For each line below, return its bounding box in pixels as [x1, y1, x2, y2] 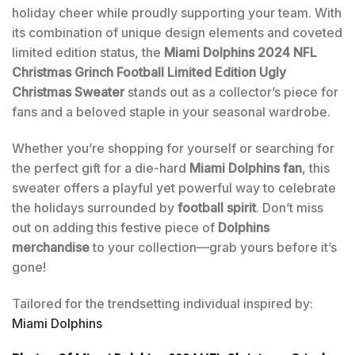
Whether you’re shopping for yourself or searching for [12, 140, 334, 157]
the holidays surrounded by [12, 200, 177, 216]
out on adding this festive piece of [12, 219, 218, 236]
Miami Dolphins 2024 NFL [164, 44, 317, 61]
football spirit [177, 200, 256, 216]
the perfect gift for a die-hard [12, 160, 189, 177]
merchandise [12, 239, 90, 256]
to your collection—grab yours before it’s [90, 239, 337, 256]
